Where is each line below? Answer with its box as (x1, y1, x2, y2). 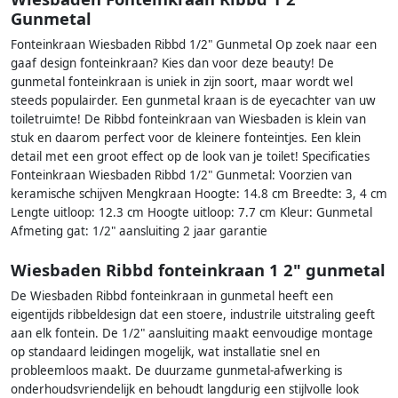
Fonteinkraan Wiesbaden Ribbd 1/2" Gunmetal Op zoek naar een (11, 36, 377, 52)
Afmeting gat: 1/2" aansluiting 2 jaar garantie (11, 222, 267, 239)
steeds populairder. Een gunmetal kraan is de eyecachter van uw (11, 92, 376, 108)
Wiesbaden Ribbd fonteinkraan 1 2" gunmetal (11, 259, 386, 282)
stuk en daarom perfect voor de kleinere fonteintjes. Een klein (11, 129, 361, 146)
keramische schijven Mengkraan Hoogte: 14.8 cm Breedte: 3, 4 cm (11, 185, 387, 202)
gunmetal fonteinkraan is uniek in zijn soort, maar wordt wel (11, 73, 353, 90)
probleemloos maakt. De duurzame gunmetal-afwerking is (11, 362, 342, 379)
